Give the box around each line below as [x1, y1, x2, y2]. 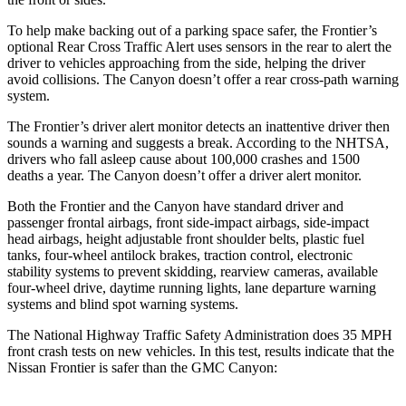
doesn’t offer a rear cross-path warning [175, 71, 399, 87]
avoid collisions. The [7, 71, 130, 87]
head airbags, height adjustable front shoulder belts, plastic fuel [7, 230, 364, 246]
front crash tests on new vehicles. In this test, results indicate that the [7, 343, 394, 359]
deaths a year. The [7, 167, 114, 183]
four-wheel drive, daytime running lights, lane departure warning [7, 279, 376, 295]
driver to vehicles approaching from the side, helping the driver [7, 54, 365, 71]
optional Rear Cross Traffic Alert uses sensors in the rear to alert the [7, 38, 391, 54]
